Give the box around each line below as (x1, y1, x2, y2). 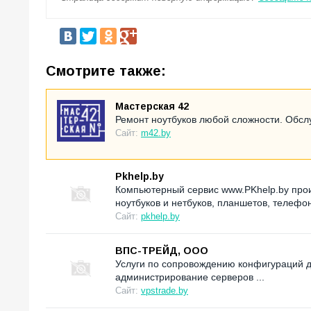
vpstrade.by (141, 285, 188, 296)
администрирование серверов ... (115, 271, 264, 283)
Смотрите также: (46, 62, 166, 78)
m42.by (141, 127, 171, 138)
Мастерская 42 (115, 100, 189, 112)
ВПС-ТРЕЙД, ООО (115, 244, 208, 256)
